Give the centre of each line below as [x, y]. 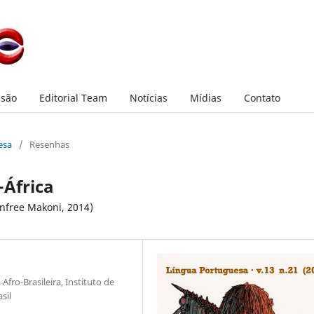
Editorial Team [73, 97]
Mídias [206, 97]
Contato [262, 97]
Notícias [149, 97]
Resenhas [49, 144]
